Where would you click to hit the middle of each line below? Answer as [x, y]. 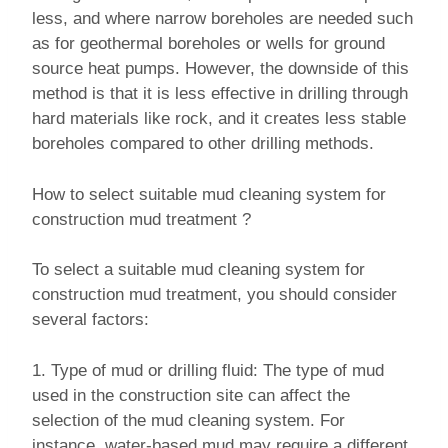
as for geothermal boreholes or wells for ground [208, 44]
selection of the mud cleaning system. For [188, 420]
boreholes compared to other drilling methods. [203, 144]
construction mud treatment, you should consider [214, 295]
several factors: [90, 320]
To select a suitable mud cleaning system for [198, 270]
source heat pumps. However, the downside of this [220, 69]
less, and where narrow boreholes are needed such [222, 19]
